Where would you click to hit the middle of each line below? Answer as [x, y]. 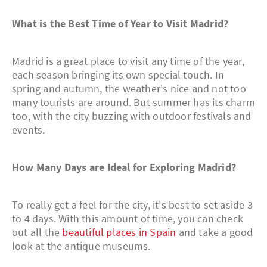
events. [29, 130]
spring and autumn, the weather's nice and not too [129, 89]
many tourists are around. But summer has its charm [134, 103]
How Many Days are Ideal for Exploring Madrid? [124, 167]
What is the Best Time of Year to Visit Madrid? [120, 24]
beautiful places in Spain [119, 232]
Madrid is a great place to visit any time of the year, [128, 61]
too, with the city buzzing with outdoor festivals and [132, 116]
